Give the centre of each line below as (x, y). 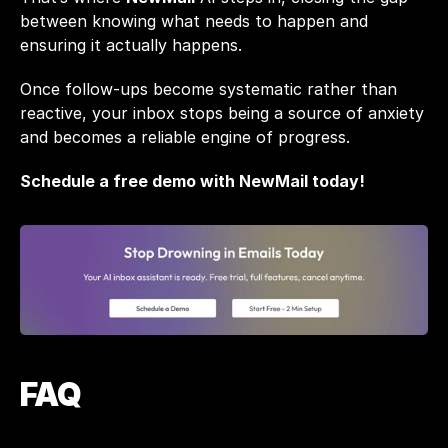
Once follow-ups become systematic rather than (208, 89)
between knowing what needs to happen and (194, 21)
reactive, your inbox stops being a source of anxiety (222, 113)
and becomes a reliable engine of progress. (185, 137)
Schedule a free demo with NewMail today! (194, 181)
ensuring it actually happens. (131, 45)
